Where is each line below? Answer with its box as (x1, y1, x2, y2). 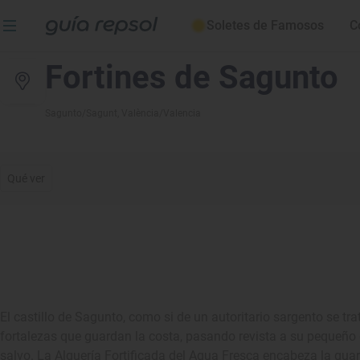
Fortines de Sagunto (45, 59, 338, 96)
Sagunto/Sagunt (45, 108, 117, 119)
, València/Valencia (117, 108, 201, 119)
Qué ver (7, 172, 46, 185)
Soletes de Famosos (207, 18, 324, 33)
